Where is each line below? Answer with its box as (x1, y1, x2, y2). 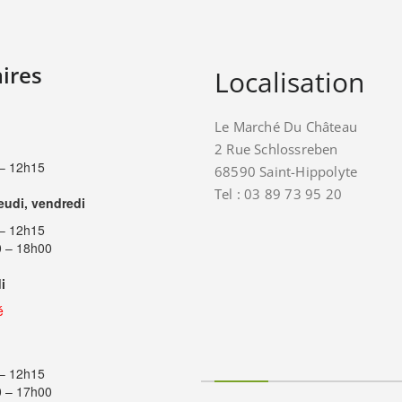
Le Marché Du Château (214, 117, 357, 135)
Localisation (214, 63, 364, 100)
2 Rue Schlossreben (214, 139, 338, 158)
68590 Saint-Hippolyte (214, 162, 358, 180)
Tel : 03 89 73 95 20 (214, 184, 342, 203)
